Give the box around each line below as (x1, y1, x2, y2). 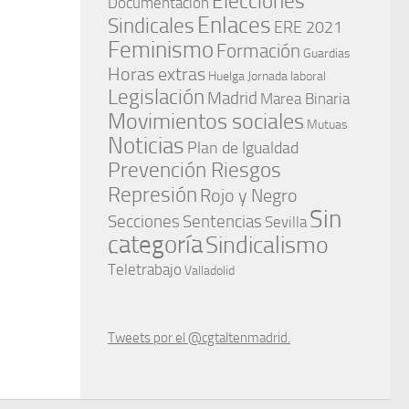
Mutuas (307, 117, 348, 132)
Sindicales (108, 14, 194, 39)
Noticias (108, 132, 184, 160)
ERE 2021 (274, 17, 342, 38)
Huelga (208, 68, 245, 84)
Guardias (303, 46, 351, 61)
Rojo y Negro (200, 185, 298, 207)
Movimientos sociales (108, 108, 304, 135)
